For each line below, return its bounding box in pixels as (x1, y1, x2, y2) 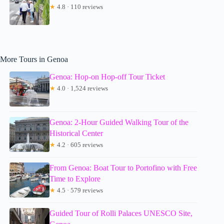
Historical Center (49, 129, 103, 138)
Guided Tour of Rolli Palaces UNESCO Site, (49, 209, 193, 218)
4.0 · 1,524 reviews (55, 84, 108, 92)
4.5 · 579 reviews (55, 186, 103, 194)
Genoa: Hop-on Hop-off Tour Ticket (49, 72, 165, 81)
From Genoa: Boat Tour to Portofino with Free (49, 163, 197, 172)
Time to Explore (49, 174, 101, 183)
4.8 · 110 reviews (55, 3, 103, 11)
